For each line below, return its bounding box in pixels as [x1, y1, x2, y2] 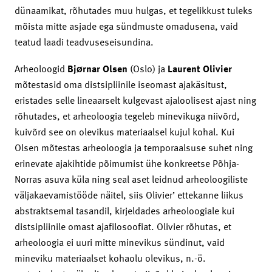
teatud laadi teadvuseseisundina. [15, 34, 154, 49]
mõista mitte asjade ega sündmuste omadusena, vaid [15, 18, 238, 33]
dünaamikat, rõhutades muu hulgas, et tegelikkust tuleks [15, 2, 253, 18]
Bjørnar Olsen [67, 61, 130, 76]
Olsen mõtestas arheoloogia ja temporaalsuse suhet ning [15, 140, 253, 155]
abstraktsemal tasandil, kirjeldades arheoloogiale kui [15, 203, 234, 218]
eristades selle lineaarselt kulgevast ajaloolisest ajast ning [15, 92, 256, 107]
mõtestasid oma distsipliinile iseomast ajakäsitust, [15, 76, 227, 92]
